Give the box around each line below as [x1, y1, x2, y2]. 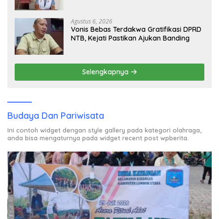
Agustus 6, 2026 [71, 17, 112, 26]
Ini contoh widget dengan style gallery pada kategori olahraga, [7, 126, 201, 134]
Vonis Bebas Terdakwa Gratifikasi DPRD [71, 25, 201, 34]
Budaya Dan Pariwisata [7, 110, 104, 122]
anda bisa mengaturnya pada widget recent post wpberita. [7, 134, 189, 142]
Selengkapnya [82, 67, 131, 77]
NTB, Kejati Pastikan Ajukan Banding [71, 34, 190, 43]
